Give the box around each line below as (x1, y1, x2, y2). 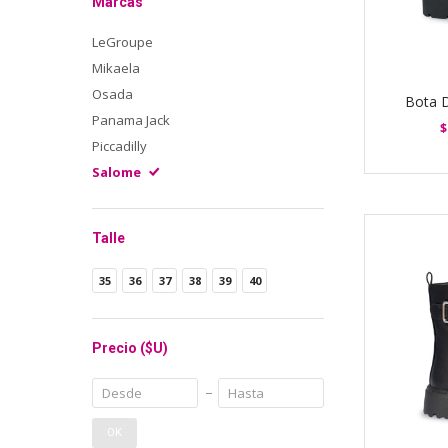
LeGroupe (92, 33, 153, 51)
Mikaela (92, 59, 140, 77)
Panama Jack (92, 111, 170, 129)
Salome (92, 163, 141, 181)
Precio (92, 340, 140, 356)
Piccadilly (92, 137, 147, 155)
